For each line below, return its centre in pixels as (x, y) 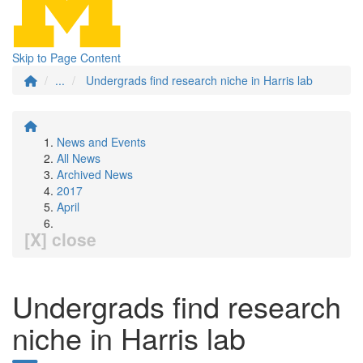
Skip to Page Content (66, 58)
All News (79, 158)
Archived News (95, 174)
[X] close (60, 239)
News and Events (101, 142)
